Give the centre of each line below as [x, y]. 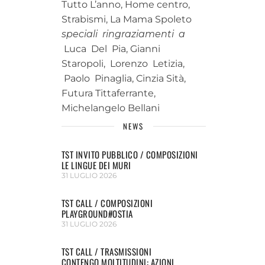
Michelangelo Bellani [110, 108]
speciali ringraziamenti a [123, 34]
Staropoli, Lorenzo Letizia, [123, 64]
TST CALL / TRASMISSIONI [106, 251]
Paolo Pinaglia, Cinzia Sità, [123, 78]
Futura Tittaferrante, [108, 93]
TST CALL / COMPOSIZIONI [107, 203]
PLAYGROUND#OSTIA [97, 214]
